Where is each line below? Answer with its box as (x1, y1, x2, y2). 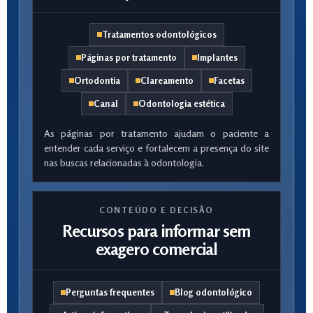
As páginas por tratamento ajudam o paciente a (44, 127, 269, 139)
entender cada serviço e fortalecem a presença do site (44, 142, 269, 154)
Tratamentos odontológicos (101, 29, 217, 40)
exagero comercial (95, 239, 218, 259)
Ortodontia (73, 75, 120, 86)
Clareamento (140, 75, 194, 86)
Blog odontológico (175, 286, 252, 298)
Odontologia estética (138, 98, 225, 109)
